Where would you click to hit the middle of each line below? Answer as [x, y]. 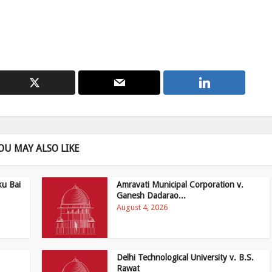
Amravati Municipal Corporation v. [180, 185]
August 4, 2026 [142, 207]
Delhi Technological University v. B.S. [185, 257]
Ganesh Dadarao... [151, 195]
